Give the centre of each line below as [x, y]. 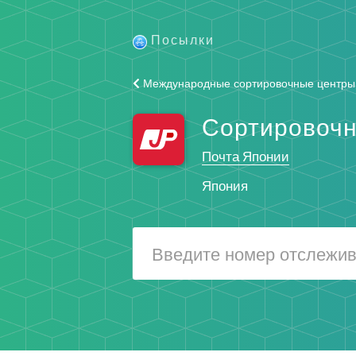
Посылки [183, 39]
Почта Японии [245, 156]
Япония [224, 186]
